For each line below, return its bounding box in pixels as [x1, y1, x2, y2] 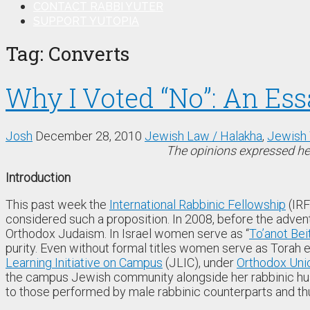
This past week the [6, 197, 109, 212]
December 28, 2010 [35, 128, 142, 143]
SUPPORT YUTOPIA [33, 15, 139, 28]
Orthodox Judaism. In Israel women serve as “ [6, 226, 249, 241]
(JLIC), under [163, 255, 237, 270]
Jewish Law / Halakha [145, 128, 262, 143]
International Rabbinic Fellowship [109, 197, 286, 212]
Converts [48, 40, 129, 66]
